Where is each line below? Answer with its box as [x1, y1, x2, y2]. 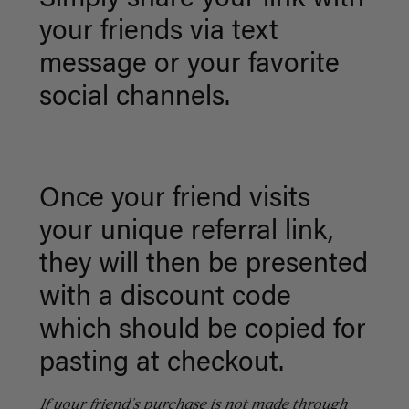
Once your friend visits [38, 186, 310, 215]
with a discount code [38, 285, 291, 313]
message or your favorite [38, 52, 340, 80]
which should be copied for [38, 318, 366, 346]
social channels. [38, 85, 230, 113]
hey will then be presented [47, 252, 368, 280]
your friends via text [38, 19, 278, 47]
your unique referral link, [38, 219, 333, 247]
